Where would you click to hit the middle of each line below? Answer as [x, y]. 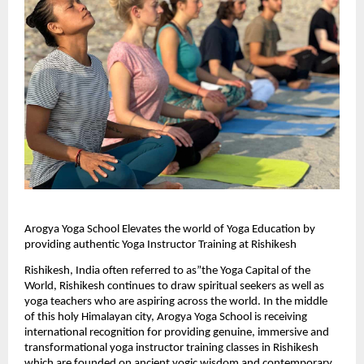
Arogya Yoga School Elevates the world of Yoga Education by [170, 230]
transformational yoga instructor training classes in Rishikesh [171, 349]
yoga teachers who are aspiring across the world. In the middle [176, 302]
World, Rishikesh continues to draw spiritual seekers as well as [174, 287]
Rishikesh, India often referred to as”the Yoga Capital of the [167, 271]
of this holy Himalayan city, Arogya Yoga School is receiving [166, 318]
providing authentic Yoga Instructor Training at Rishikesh [160, 245]
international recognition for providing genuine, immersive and [177, 333]
